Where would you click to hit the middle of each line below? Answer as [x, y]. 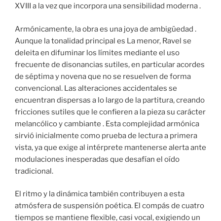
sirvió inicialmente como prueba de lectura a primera [106, 135]
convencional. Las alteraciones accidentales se [96, 88]
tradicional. [34, 171]
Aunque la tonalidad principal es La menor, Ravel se [103, 41]
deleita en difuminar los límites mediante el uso [97, 53]
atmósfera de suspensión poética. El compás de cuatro [110, 206]
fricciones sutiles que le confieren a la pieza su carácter [110, 112]
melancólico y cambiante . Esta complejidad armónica [107, 124]
